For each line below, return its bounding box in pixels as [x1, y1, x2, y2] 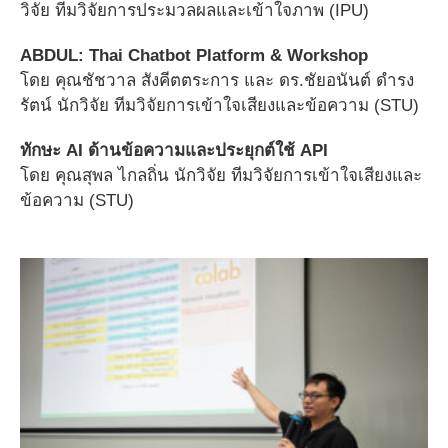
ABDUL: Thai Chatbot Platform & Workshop [20, 45, 368, 65]
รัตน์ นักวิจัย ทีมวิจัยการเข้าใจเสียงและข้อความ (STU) [20, 95, 419, 115]
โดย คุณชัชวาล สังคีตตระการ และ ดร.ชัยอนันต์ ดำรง [20, 70, 414, 90]
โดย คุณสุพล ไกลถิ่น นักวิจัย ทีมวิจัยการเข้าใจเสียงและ [20, 165, 422, 185]
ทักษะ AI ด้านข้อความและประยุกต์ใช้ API [20, 140, 328, 160]
